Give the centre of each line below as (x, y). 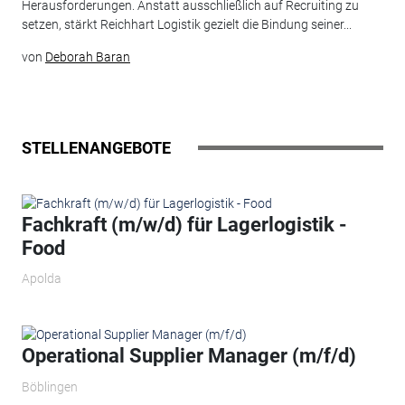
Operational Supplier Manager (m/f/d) (188, 356)
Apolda (41, 279)
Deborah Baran (87, 57)
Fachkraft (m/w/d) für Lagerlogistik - (184, 224)
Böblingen (49, 386)
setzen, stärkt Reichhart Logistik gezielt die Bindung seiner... (186, 25)
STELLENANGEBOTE (96, 147)
